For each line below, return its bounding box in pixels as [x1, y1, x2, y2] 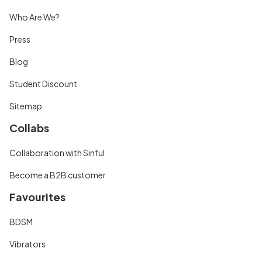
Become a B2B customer [9, 169, 106, 180]
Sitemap [9, 100, 42, 111]
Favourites [9, 189, 65, 204]
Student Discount [9, 78, 77, 89]
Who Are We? [9, 11, 60, 22]
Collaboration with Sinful [9, 147, 105, 158]
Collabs [9, 120, 49, 135]
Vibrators [9, 238, 46, 249]
